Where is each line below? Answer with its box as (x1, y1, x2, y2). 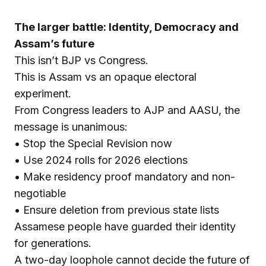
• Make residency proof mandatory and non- (14, 170, 235, 183)
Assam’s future (14, 37, 94, 50)
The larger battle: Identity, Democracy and (14, 20, 239, 33)
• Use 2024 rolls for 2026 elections (14, 153, 188, 166)
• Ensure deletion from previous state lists (14, 203, 219, 216)
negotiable (14, 186, 66, 199)
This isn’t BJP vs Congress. (14, 53, 148, 66)
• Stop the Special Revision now (14, 137, 172, 150)
